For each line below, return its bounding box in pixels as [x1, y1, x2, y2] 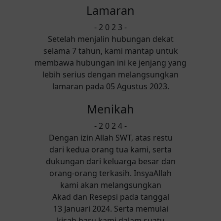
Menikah [87, 101, 134, 117]
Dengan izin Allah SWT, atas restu [48, 132, 173, 143]
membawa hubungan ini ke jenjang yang [35, 57, 186, 68]
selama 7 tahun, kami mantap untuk [43, 45, 178, 56]
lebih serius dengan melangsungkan [42, 69, 179, 80]
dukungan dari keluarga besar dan [45, 156, 176, 167]
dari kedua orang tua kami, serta [49, 144, 172, 155]
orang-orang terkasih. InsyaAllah [49, 168, 172, 179]
